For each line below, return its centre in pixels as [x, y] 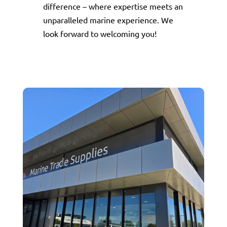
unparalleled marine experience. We [108, 20]
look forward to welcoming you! [100, 33]
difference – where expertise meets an [113, 6]
